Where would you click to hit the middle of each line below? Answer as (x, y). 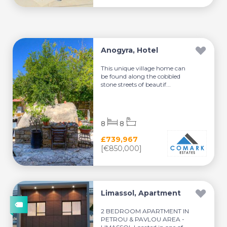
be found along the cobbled (141, 76)
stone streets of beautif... (136, 84)
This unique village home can (143, 68)
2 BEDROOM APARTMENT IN (145, 211)
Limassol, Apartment (141, 193)
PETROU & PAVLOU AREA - (143, 219)
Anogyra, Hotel (130, 50)
